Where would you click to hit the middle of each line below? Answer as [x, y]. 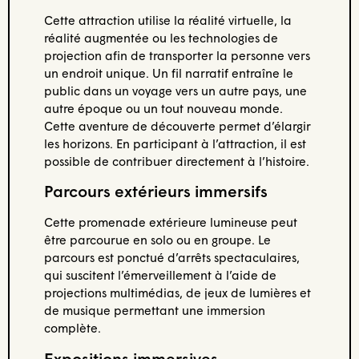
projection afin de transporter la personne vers [177, 55]
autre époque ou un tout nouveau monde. [163, 108]
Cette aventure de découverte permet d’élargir [177, 125]
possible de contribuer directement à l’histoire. [176, 161]
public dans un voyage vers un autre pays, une [175, 90]
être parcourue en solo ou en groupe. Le [157, 240]
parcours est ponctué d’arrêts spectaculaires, [171, 258]
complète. [72, 328]
